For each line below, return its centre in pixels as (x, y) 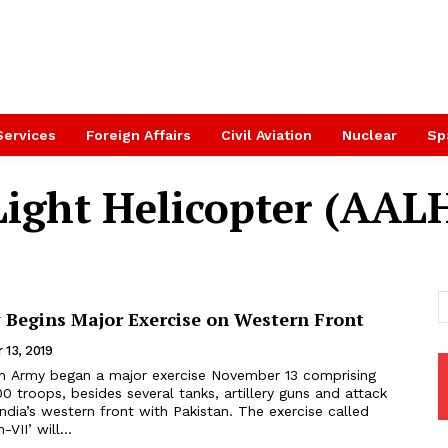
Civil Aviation (266, 135)
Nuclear (369, 135)
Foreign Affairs (138, 135)
